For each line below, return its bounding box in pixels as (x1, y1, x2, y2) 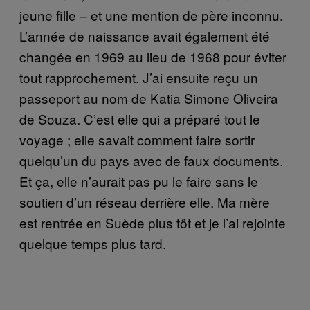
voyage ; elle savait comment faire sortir (19, 129, 255, 149)
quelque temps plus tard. (19, 233, 166, 253)
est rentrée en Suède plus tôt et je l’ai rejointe (19, 212, 286, 232)
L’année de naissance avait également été (19, 26, 270, 45)
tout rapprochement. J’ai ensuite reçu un (19, 67, 258, 86)
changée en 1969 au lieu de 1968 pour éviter (19, 46, 286, 66)
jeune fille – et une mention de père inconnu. (19, 5, 283, 24)
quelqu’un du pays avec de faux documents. (19, 150, 283, 170)
